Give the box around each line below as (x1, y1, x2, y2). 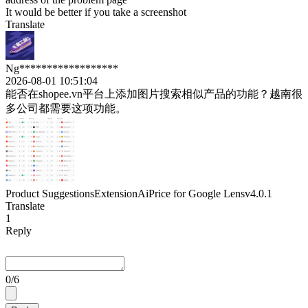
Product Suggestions (5, 188, 94, 200)
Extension (94, 188, 137, 200)
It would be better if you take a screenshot (5, 6, 186, 19)
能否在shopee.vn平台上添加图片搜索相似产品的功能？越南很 (5, 88, 302, 100)
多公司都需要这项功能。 (5, 102, 126, 115)
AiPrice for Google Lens (137, 188, 245, 200)
